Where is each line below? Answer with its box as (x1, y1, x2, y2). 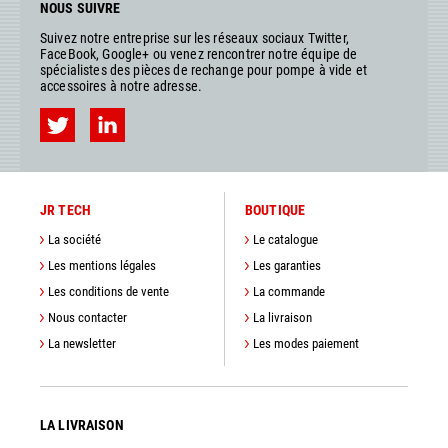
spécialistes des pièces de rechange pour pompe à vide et (40, 62, 367, 79)
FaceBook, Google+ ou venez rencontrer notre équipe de (40, 46, 358, 63)
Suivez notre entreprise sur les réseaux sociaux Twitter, (40, 30, 349, 47)
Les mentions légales (48, 258, 156, 274)
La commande (253, 284, 325, 300)
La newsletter (48, 336, 116, 352)
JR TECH (40, 202, 91, 219)
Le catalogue (253, 232, 318, 248)
